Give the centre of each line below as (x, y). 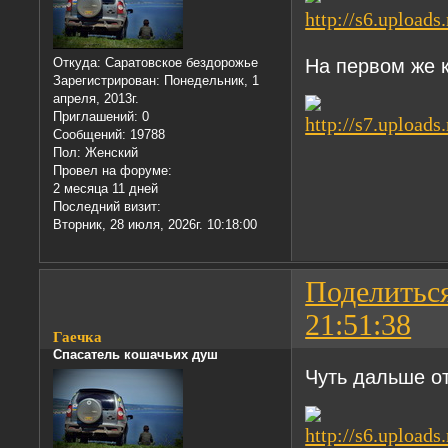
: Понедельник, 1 (208, 80)
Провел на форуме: (113, 170)
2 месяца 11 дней (106, 188)
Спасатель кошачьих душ (136, 354)
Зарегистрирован (105, 80)
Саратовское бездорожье (180, 62)
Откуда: (77, 62)
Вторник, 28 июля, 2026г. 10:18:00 (155, 224)
